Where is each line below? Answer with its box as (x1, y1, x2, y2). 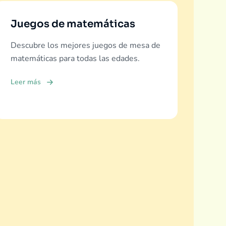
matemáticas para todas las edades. (11, 53, 140, 64)
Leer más (11, 77, 41, 87)
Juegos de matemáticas (11, 18, 136, 30)
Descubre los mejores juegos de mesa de (11, 40, 161, 51)
